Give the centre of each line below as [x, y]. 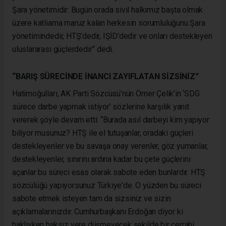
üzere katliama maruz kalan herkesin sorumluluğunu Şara [109, 23]
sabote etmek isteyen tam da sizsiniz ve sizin [92, 198]
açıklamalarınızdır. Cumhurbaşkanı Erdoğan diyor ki [98, 211]
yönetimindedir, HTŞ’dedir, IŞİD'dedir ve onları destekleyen [112, 36]
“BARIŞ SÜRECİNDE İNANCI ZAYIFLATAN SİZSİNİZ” [105, 76]
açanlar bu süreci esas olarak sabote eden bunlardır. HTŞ [109, 172]
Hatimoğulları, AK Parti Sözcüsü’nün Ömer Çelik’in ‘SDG [106, 93]
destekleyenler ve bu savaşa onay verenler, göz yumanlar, [110, 146]
